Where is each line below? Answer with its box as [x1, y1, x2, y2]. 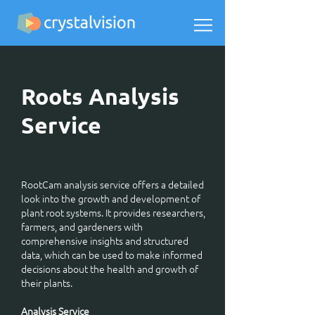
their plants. [21, 276, 72, 290]
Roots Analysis [21, 82, 179, 110]
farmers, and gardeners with [21, 219, 143, 233]
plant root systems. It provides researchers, [21, 205, 205, 219]
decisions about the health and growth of [21, 262, 198, 276]
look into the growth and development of [21, 191, 200, 205]
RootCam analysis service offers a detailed [21, 177, 204, 191]
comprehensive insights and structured [21, 233, 188, 247]
